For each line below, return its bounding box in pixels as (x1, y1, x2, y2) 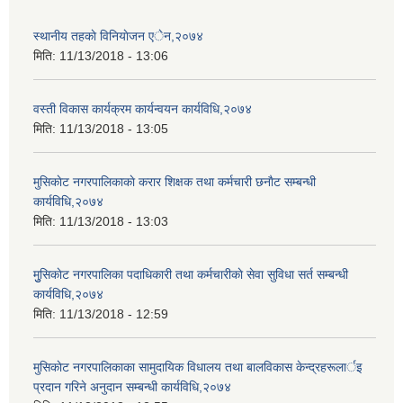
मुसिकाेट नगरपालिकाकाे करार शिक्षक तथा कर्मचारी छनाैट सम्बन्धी (33, 175, 316, 189)
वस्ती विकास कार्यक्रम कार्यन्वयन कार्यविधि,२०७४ (33, 102, 252, 116)
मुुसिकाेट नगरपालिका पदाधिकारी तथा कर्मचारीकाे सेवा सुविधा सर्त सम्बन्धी (33, 267, 348, 282)
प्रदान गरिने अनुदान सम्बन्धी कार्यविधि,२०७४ (33, 380, 231, 394)
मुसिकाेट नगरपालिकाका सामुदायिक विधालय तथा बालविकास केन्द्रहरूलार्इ (33, 360, 363, 374)
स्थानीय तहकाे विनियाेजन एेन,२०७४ (33, 29, 203, 43)
